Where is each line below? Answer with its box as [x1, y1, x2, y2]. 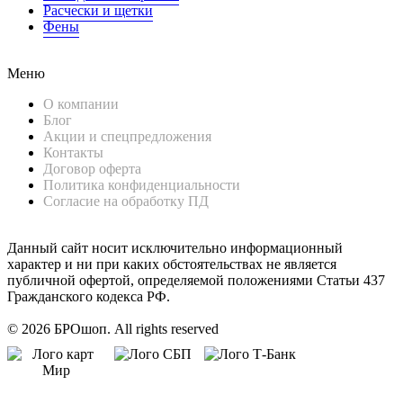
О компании [43, 96, 119, 112]
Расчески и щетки [43, 3, 153, 18]
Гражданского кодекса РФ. [7, 289, 170, 304]
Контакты [43, 145, 103, 160]
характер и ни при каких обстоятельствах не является [7, 256, 336, 272]
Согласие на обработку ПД [43, 193, 209, 209]
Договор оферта [43, 161, 141, 176]
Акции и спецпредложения [43, 129, 211, 144]
